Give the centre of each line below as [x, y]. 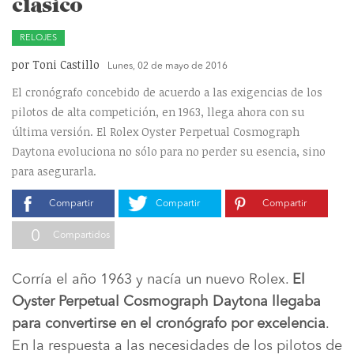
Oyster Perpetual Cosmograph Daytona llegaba [166, 301]
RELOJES [38, 38]
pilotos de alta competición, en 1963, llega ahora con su [158, 111]
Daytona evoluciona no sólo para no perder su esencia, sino [169, 151]
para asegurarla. [54, 171]
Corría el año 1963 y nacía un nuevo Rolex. [152, 279]
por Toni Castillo [56, 64]
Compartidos [81, 235]
